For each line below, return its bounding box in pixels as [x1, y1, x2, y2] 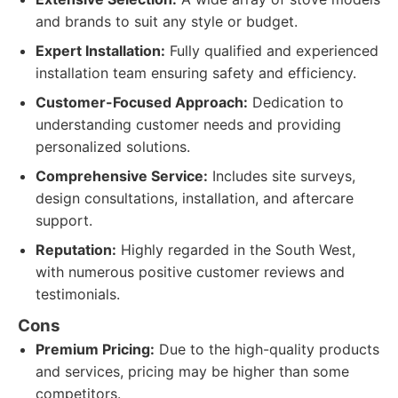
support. [36, 211, 92, 229]
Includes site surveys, [208, 167, 355, 185]
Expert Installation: [36, 42, 165, 60]
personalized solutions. [36, 138, 190, 155]
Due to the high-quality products [155, 340, 379, 358]
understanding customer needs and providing [36, 115, 341, 133]
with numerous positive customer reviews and [36, 263, 345, 281]
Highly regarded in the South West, [116, 241, 355, 259]
